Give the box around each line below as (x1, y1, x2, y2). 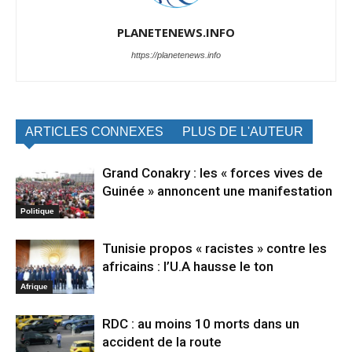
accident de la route (102, 333, 222, 350)
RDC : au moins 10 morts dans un (102, 315, 299, 332)
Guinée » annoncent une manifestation (102, 182, 332, 199)
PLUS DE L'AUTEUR (182, 124, 303, 138)
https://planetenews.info (131, 49, 221, 60)
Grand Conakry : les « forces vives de (102, 164, 323, 181)
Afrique (20, 281, 48, 291)
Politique (20, 206, 54, 215)
